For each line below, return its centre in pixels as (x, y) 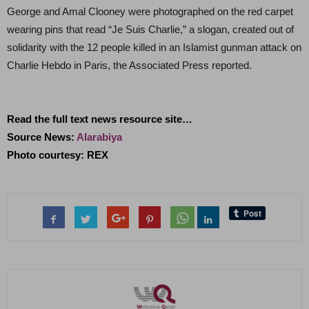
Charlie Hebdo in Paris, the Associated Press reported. (129, 65)
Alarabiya (99, 137)
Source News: (42, 137)
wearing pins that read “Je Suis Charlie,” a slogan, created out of (150, 29)
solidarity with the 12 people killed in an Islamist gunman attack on (154, 47)
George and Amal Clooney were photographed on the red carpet (150, 11)
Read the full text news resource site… (100, 119)
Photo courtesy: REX (58, 155)
